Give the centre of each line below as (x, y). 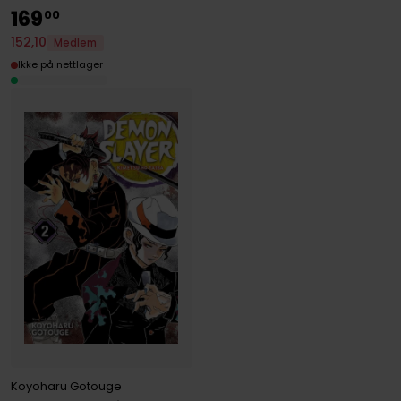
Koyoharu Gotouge (66, 387)
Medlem (75, 43)
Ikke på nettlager (60, 65)
